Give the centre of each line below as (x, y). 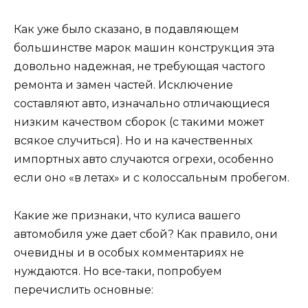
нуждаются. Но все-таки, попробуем (118, 271)
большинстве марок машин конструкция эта (144, 48)
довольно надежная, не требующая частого (140, 67)
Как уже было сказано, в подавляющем (126, 30)
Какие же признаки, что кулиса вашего (127, 215)
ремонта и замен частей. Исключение (123, 85)
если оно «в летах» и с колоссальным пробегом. (152, 178)
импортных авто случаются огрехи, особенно (144, 159)
